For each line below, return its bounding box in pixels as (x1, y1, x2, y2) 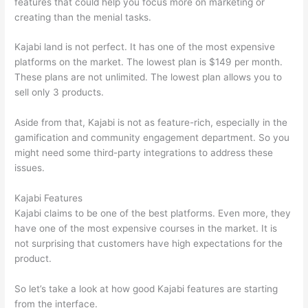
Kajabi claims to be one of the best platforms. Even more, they (14, 208, 291, 219)
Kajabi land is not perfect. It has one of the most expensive (14, 41, 276, 53)
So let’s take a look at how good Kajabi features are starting (14, 283, 278, 295)
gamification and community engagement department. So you (14, 132, 290, 144)
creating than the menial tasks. (14, 11, 152, 23)
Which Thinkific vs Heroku (54, 253, 170, 265)
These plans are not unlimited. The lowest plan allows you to (14, 71, 283, 83)
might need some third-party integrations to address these (14, 147, 274, 159)
